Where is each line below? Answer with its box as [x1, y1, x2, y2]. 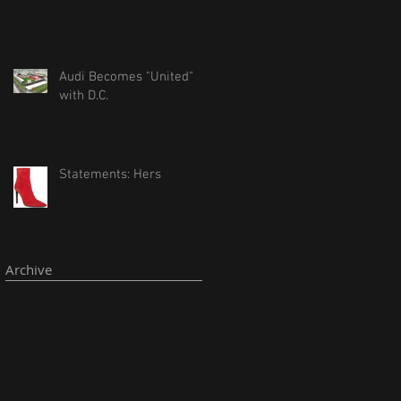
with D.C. [59, 88, 108, 104]
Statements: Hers [59, 166, 161, 183]
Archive [5, 260, 52, 278]
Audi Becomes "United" [59, 69, 193, 85]
